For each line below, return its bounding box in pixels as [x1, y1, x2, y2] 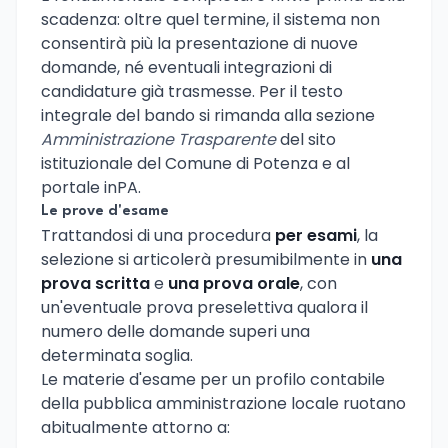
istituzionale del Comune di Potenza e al [41, 152, 350, 176]
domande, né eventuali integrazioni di [41, 56, 332, 80]
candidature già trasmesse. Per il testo [41, 80, 343, 104]
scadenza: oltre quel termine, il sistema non [41, 8, 380, 32]
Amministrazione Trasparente [41, 128, 276, 152]
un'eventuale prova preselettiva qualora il [41, 296, 368, 320]
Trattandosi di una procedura [41, 224, 275, 248]
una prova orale [168, 272, 300, 296]
